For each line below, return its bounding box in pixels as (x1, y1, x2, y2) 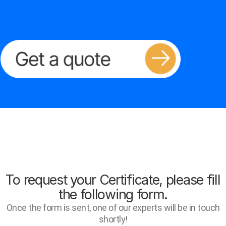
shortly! (98, 214, 128, 225)
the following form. (58, 186, 168, 203)
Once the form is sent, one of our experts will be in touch (6, 202, 220, 213)
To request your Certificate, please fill (6, 172, 220, 189)
